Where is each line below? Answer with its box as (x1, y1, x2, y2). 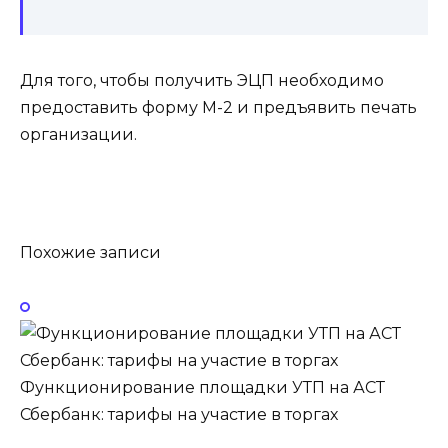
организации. (20, 124, 137, 144)
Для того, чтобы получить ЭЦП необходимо (20, 70, 384, 90)
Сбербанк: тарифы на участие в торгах (20, 405, 338, 425)
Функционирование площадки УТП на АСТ (20, 378, 385, 398)
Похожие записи (20, 242, 161, 262)
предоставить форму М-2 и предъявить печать (20, 97, 417, 117)
